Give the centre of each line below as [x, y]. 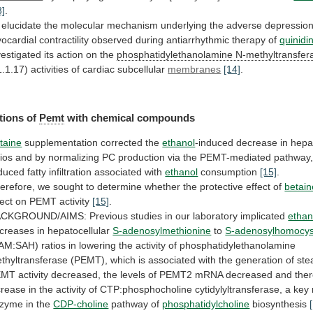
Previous [109, 216]
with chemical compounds [130, 117]
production [142, 158]
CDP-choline [81, 304]
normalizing [74, 158]
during [150, 40]
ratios [54, 246]
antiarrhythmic [198, 40]
